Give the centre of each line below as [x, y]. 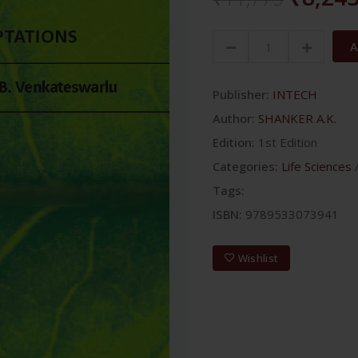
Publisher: [241, 94]
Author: [234, 118]
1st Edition [288, 142]
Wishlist [258, 258]
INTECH [295, 94]
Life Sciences [316, 166]
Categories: [245, 166]
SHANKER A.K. [297, 118]
